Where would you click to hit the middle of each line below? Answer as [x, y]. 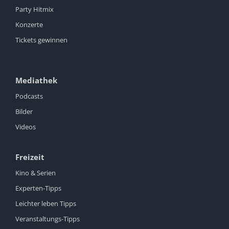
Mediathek [36, 81]
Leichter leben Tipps [46, 204]
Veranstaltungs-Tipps [48, 219]
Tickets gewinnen [41, 40]
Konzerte [29, 25]
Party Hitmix [35, 9]
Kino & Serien [36, 173]
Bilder [24, 112]
